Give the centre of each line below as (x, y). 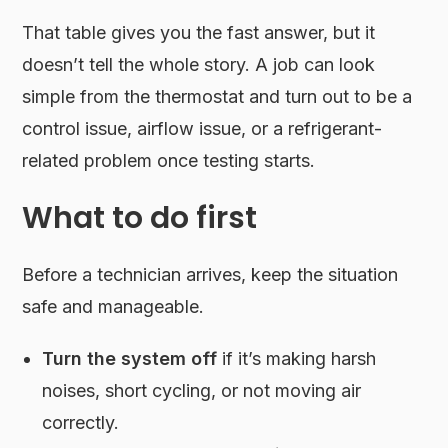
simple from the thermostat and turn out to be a (217, 96)
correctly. (81, 422)
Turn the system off (130, 358)
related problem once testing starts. (169, 160)
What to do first (140, 217)
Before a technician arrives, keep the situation (210, 274)
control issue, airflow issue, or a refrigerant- (202, 128)
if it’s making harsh (297, 358)
